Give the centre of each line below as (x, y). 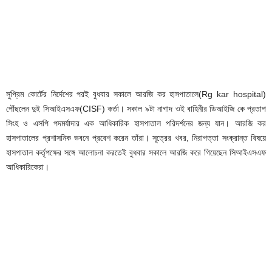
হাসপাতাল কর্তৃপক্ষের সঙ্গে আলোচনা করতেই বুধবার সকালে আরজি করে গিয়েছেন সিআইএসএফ (136, 152)
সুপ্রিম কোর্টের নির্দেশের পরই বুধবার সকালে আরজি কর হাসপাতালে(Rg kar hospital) (136, 94)
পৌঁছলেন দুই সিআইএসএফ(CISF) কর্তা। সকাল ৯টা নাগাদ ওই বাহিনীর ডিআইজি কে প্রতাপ (136, 108)
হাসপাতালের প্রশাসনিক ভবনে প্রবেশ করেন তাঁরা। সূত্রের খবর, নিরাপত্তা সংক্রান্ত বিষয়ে (136, 138)
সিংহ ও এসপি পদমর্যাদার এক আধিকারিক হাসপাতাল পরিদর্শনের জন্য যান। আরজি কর (136, 123)
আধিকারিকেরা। (28, 167)
